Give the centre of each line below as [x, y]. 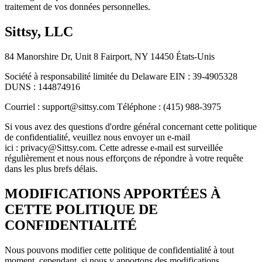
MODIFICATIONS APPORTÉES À [113, 193]
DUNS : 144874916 [42, 87]
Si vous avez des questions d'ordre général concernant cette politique [131, 127]
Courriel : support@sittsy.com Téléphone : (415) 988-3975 [113, 107]
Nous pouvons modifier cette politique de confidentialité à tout [119, 250]
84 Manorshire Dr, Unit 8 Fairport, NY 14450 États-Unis [110, 57]
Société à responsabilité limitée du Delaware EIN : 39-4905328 [121, 77]
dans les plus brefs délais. [51, 169]
